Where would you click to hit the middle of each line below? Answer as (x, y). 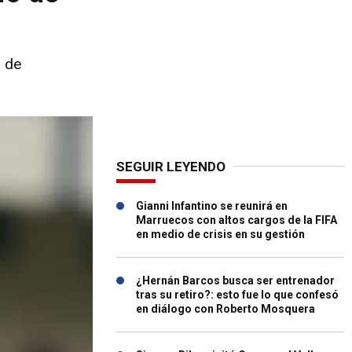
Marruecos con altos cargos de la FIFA (236, 220)
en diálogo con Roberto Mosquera (225, 309)
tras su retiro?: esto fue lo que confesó (237, 295)
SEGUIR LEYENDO (171, 167)
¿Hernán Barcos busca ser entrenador (235, 280)
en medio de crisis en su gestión (220, 234)
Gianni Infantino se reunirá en (212, 206)
